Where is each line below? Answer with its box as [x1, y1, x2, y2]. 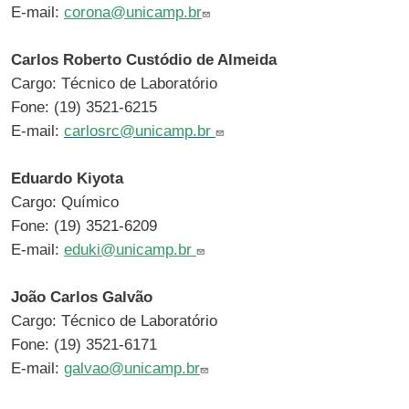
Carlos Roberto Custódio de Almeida [11, 50, 277, 68]
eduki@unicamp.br [64, 240, 196, 258]
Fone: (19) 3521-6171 [11, 335, 157, 353]
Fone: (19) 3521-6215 [11, 98, 157, 116]
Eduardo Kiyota [11, 169, 123, 187]
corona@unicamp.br [64, 3, 202, 21]
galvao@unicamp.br [64, 359, 200, 377]
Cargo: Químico [11, 193, 119, 211]
